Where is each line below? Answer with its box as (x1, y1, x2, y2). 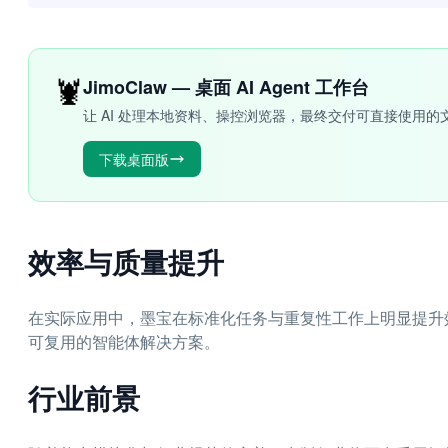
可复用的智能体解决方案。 (28, 330, 220, 353)
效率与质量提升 (28, 241, 224, 282)
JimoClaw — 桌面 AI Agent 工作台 (83, 74, 369, 100)
